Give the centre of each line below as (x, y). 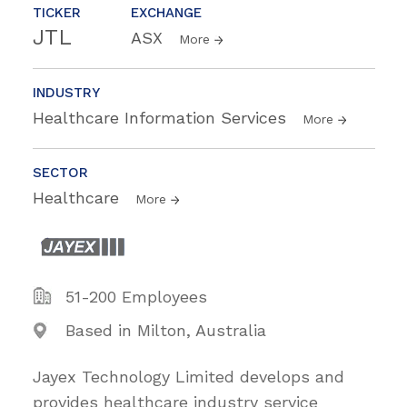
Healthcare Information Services (162, 117)
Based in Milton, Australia (166, 330)
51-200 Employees (136, 296)
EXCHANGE (166, 12)
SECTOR (60, 172)
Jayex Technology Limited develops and (189, 376)
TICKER (57, 12)
